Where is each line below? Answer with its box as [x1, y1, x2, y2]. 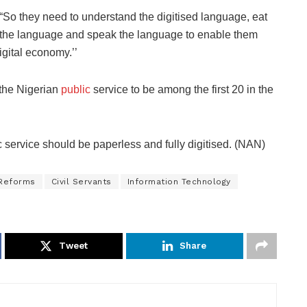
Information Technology [127, 176, 231, 186]
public [61, 83, 90, 95]
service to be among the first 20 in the [90, 83, 273, 95]
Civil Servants [51, 176, 112, 186]
